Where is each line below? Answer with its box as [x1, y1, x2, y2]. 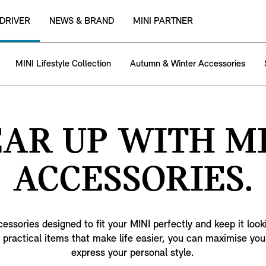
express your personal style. [71, 248, 195, 259]
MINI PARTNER [133, 16, 193, 26]
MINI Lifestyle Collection [15, 59, 111, 69]
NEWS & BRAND [49, 16, 114, 26]
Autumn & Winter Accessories [130, 59, 245, 69]
